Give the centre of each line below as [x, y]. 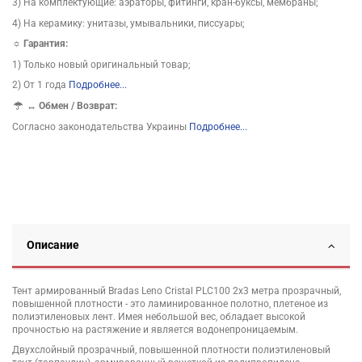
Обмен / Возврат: [78, 105]
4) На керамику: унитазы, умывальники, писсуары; [128, 23]
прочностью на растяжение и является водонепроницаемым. [155, 329]
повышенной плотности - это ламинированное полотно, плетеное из [170, 303]
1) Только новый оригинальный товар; [101, 64]
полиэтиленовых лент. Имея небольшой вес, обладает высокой [159, 316]
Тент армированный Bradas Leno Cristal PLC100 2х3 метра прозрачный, [177, 290]
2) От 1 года [40, 85]
